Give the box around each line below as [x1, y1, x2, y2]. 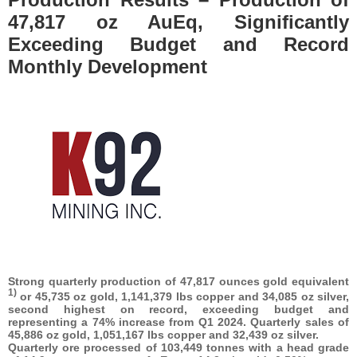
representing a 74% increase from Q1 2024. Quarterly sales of [8, 316, 349, 329]
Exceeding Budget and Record [8, 33, 349, 55]
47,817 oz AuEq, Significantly [8, 10, 349, 33]
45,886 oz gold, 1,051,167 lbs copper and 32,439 [8, 328, 268, 342]
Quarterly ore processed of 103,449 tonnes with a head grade [8, 341, 349, 355]
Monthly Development [8, 55, 207, 77]
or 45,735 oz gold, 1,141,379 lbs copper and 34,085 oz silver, [17, 290, 349, 304]
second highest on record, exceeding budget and [8, 303, 349, 316]
